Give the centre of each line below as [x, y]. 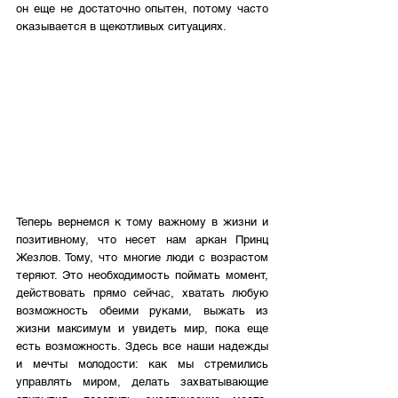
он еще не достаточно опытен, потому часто [142, 9]
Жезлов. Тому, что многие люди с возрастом [142, 258]
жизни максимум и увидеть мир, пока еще [142, 329]
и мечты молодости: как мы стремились [142, 364]
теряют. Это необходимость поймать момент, [142, 275]
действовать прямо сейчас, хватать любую [142, 293]
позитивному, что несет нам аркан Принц [142, 240]
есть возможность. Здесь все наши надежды [142, 346]
